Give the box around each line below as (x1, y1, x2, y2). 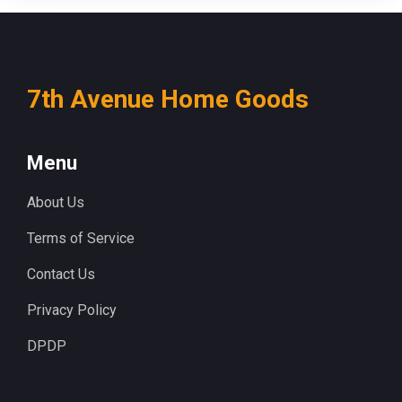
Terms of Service (27, 229, 135, 247)
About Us (27, 193, 84, 211)
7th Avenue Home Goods (27, 83, 309, 114)
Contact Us (27, 265, 95, 283)
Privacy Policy (27, 301, 117, 319)
